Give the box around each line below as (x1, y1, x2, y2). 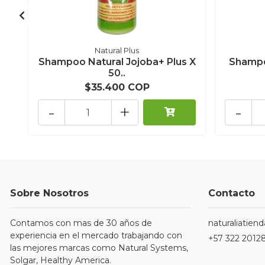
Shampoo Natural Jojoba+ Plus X (38, 56, 196, 68)
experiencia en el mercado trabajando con (10, 230, 182, 241)
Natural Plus (95, 46, 140, 56)
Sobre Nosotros (10, 188, 89, 199)
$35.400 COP (84, 82, 150, 93)
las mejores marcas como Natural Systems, (10, 243, 188, 254)
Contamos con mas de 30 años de (10, 218, 152, 229)
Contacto (208, 188, 255, 199)
